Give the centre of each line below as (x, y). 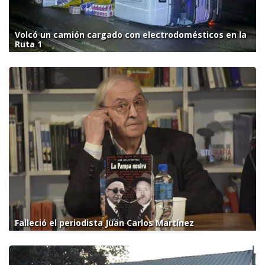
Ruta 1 (28, 44)
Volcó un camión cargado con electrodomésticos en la (131, 35)
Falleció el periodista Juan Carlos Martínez (104, 223)
